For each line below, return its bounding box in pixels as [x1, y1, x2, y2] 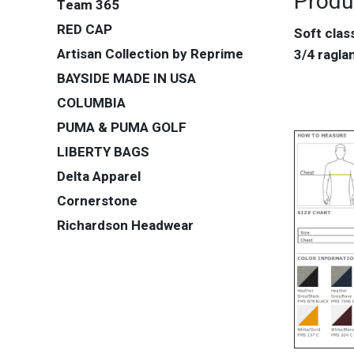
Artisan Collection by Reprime [57, 44, 243, 64]
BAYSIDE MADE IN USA [57, 69, 196, 88]
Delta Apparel [57, 167, 141, 186]
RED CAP [57, 20, 112, 40]
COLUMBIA [57, 93, 126, 113]
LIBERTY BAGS [57, 142, 149, 162]
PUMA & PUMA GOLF [57, 118, 186, 137]
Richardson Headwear [57, 216, 194, 235]
